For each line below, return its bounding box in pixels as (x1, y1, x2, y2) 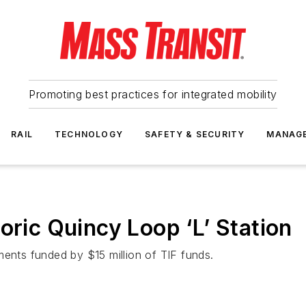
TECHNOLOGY (55, 129, 123, 139)
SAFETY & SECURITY (145, 129, 245, 139)
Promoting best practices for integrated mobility (29, 87, 277, 101)
